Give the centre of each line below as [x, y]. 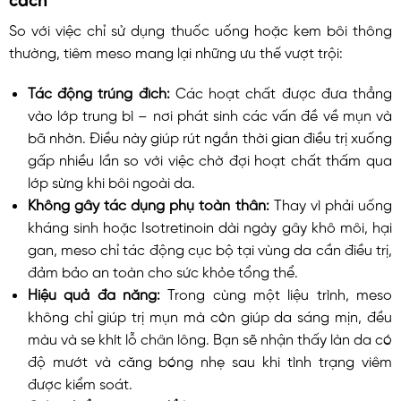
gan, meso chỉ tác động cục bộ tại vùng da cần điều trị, [209, 248]
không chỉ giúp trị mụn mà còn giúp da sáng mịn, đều [209, 316]
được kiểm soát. [80, 383]
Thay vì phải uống [333, 204]
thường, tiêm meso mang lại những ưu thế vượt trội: [176, 51]
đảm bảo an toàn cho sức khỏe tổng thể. [162, 271]
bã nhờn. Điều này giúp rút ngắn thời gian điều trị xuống [209, 137]
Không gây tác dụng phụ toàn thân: [150, 204]
